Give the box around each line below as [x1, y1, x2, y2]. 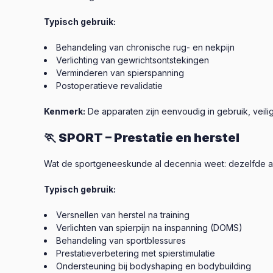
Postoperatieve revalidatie [56, 80, 163, 91]
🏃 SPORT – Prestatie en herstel [44, 130, 239, 145]
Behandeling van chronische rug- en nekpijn [56, 42, 235, 52]
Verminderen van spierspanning [56, 68, 184, 78]
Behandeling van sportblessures [56, 235, 186, 246]
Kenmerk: [44, 106, 85, 116]
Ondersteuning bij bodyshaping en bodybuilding [56, 261, 251, 271]
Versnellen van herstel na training [56, 210, 190, 220]
